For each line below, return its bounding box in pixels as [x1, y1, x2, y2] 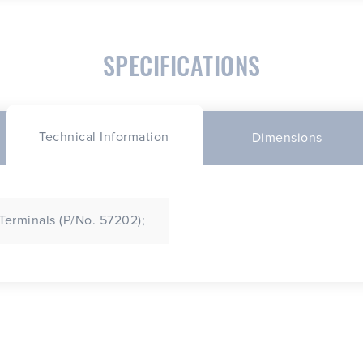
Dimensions [251, 131, 322, 144]
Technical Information [39, 130, 169, 143]
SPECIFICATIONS [102, 47, 261, 83]
